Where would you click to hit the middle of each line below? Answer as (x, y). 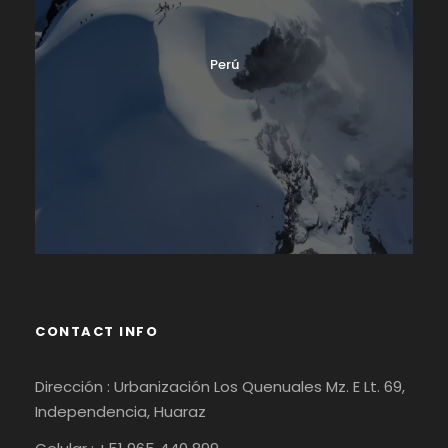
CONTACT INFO (96, 332)
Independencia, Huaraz (120, 412)
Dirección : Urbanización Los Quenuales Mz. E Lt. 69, (220, 387)
